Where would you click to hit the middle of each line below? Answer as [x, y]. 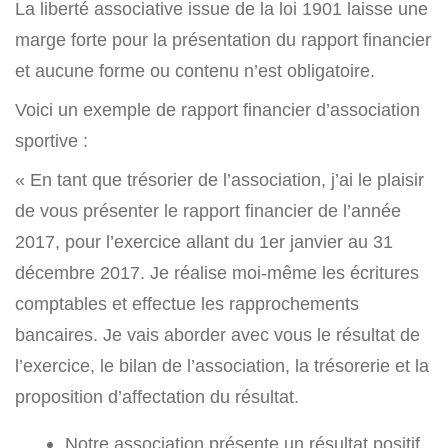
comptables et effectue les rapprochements [187, 304]
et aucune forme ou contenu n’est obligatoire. [195, 71]
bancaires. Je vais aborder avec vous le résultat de [217, 335]
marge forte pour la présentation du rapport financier [223, 40]
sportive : [51, 141]
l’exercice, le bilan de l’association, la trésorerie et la [222, 366]
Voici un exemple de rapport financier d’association [217, 110]
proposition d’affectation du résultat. [157, 397]
